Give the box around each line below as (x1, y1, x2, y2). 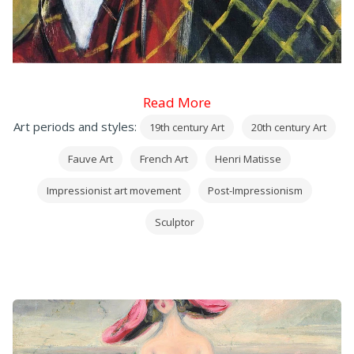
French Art (140, 151, 188, 166)
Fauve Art (68, 151, 113, 166)
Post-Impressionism (208, 183, 303, 198)
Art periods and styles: (13, 118, 140, 134)
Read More (143, 92, 211, 111)
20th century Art (251, 119, 326, 134)
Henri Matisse (215, 151, 281, 166)
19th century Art (149, 119, 224, 134)
